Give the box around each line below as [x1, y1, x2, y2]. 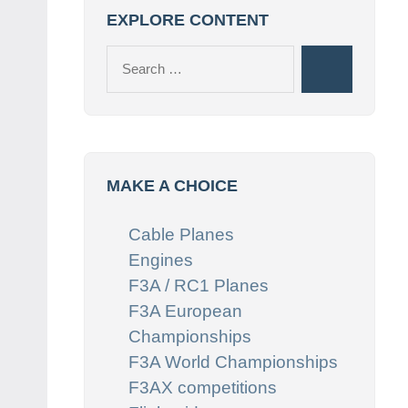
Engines [128, 250, 193, 270]
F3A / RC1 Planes [128, 275, 269, 295]
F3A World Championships [128, 352, 338, 372]
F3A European [128, 301, 242, 321]
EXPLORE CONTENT [107, 10, 269, 29]
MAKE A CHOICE [107, 176, 238, 195]
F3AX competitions [128, 377, 277, 397]
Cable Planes [128, 224, 234, 244]
